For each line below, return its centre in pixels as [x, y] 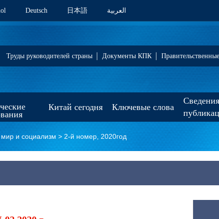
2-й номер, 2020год [95, 136]
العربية [117, 11]
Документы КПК [127, 56]
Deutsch [36, 11]
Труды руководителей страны [49, 56]
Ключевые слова [143, 107]
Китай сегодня [76, 107]
